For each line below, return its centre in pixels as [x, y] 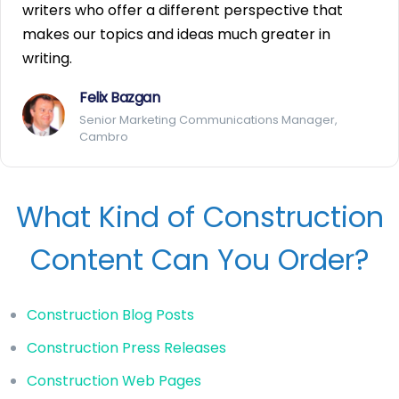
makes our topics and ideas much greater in [176, 34]
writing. [47, 58]
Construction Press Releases [126, 347]
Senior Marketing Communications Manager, [208, 119]
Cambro [104, 136]
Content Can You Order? [199, 259]
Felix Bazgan [119, 97]
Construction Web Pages [114, 380]
